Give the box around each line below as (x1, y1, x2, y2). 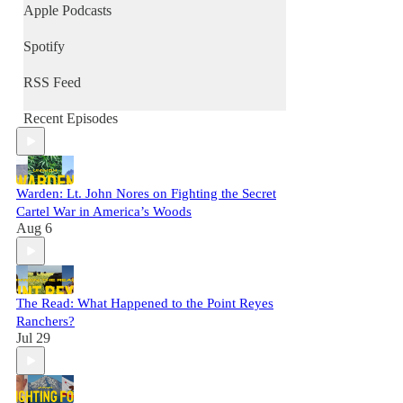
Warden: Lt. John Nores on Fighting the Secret (16, 186, 276, 201)
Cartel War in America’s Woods (16, 204, 192, 219)
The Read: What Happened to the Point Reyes (16, 296, 273, 310)
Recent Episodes (23, 111, 118, 126)
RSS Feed (23, 75, 81, 90)
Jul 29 (16, 330, 50, 345)
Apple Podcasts (23, 3, 112, 18)
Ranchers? (16, 314, 75, 328)
